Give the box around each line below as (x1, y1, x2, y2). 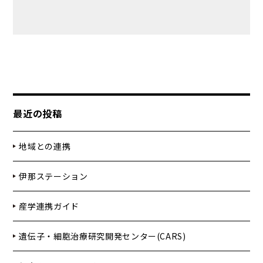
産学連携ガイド (19, 200, 79, 213)
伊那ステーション (19, 170, 88, 183)
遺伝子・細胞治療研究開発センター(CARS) (19, 230, 186, 242)
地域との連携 (19, 140, 71, 153)
